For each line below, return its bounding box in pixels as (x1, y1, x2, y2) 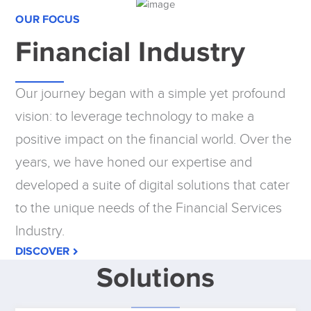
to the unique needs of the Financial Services (15, 199, 283, 217)
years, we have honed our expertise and (15, 153, 253, 171)
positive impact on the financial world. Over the (15, 131, 292, 148)
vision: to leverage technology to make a (15, 108, 255, 125)
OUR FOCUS (15, 12, 81, 26)
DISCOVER (15, 244, 70, 258)
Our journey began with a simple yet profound (15, 85, 286, 102)
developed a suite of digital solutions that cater (15, 176, 290, 194)
